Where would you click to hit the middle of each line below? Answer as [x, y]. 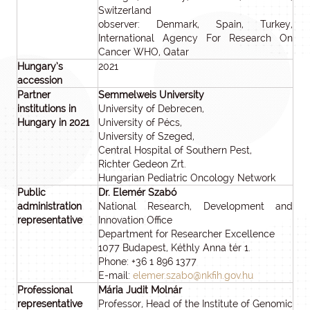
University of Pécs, [140, 122]
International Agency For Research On [195, 38]
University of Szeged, [146, 136]
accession [40, 80]
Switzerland [125, 10]
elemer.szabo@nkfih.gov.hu [193, 275]
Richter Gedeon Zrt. [142, 164]
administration [49, 206]
